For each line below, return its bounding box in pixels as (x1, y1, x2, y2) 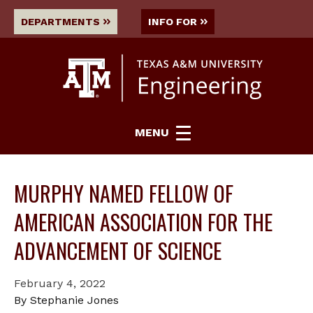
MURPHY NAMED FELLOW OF (14, 177, 233, 209)
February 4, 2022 (14, 276, 105, 290)
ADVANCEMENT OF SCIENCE (14, 234, 221, 266)
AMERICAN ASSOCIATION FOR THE (14, 205, 272, 238)
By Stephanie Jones (14, 293, 119, 307)
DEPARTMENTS (21, 16, 100, 27)
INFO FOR (148, 16, 197, 27)
